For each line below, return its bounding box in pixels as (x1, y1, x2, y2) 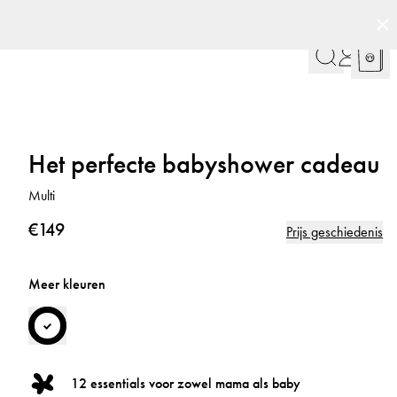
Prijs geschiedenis (286, 222, 383, 241)
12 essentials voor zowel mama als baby (71, 374, 300, 393)
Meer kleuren (28, 275, 105, 293)
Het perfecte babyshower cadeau (28, 147, 380, 181)
